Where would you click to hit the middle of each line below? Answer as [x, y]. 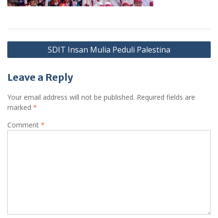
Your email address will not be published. [71, 97]
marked [20, 107]
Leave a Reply [40, 77]
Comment [24, 125]
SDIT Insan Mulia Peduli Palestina [109, 49]
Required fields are [166, 97]
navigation [32, 57]
